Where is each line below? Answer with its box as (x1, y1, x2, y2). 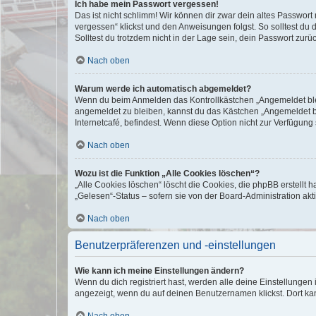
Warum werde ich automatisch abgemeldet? (75, 83, 251, 94)
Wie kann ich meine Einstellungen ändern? (75, 265, 244, 276)
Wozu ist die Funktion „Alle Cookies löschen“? (75, 168, 260, 178)
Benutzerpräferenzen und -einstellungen (75, 238, 276, 251)
